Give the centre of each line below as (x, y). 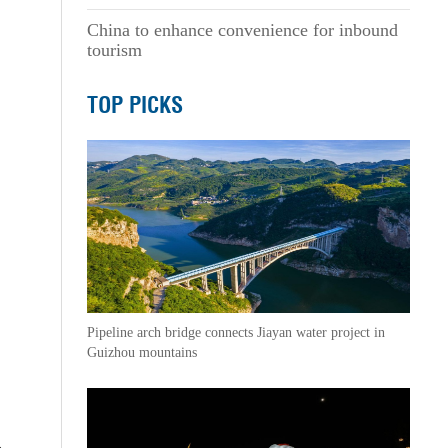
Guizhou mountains (141, 352)
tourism (114, 50)
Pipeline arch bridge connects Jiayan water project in (235, 332)
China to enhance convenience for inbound (242, 30)
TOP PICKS (134, 105)
